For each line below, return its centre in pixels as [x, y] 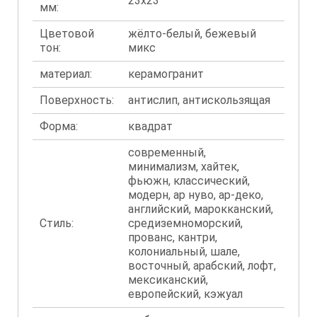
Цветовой [67, 34]
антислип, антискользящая [199, 100]
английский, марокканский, [201, 209]
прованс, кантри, [173, 237]
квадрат [150, 126]
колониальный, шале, [184, 252]
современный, [167, 152]
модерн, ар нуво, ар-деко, [196, 195]
